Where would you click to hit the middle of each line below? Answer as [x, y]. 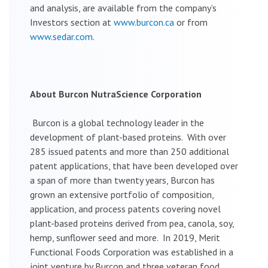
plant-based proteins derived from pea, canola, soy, [132, 223]
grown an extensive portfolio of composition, [122, 194]
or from [191, 22]
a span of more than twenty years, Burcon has [122, 180]
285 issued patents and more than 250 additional [130, 151]
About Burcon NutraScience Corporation [116, 94]
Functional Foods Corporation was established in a [132, 252]
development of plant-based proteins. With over [128, 137]
